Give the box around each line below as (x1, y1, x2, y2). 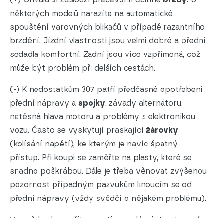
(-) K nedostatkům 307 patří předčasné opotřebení (10, 85, 203, 94)
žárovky (146, 126, 178, 135)
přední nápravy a (10, 98, 78, 108)
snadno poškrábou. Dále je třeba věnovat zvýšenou (10, 166, 207, 176)
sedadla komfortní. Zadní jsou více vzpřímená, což (10, 50, 200, 59)
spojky (78, 98, 105, 108)
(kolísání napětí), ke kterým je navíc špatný (10, 139, 178, 149)
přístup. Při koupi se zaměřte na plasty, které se (10, 153, 192, 163)
